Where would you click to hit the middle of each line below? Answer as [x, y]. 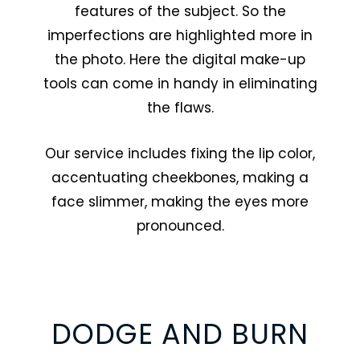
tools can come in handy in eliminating [180, 83]
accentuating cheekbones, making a [180, 178]
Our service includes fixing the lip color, [180, 154]
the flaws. [180, 107]
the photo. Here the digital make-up [180, 59]
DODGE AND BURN [180, 334]
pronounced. [180, 226]
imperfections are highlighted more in [180, 35]
